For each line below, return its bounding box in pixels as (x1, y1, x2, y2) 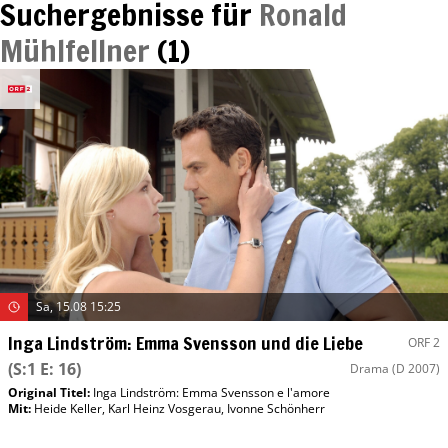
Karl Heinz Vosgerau (108, 400, 221, 418)
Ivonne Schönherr (227, 400, 325, 418)
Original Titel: (8, 384, 93, 402)
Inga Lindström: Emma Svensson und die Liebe (8, 330, 363, 357)
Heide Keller (34, 400, 102, 418)
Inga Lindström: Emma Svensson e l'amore (93, 384, 330, 402)
